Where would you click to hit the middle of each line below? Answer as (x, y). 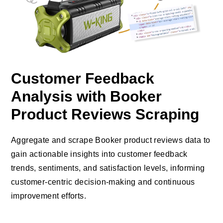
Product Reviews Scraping (105, 114)
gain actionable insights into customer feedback (99, 154)
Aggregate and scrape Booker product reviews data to (111, 140)
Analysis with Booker (86, 96)
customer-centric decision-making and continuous (103, 182)
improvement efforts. (49, 196)
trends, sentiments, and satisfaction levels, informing (108, 168)
